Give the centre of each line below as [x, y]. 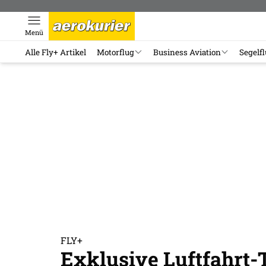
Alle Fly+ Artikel [56, 52]
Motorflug [115, 52]
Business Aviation [187, 52]
